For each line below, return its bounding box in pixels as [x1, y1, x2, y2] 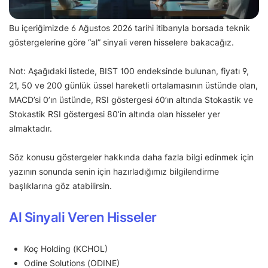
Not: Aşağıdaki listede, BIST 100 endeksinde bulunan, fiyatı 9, [9, 66, 249, 77]
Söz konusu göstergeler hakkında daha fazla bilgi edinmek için [9, 152, 254, 163]
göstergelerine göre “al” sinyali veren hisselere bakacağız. [9, 37, 234, 48]
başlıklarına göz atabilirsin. [9, 181, 114, 191]
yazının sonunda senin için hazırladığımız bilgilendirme [9, 166, 219, 177]
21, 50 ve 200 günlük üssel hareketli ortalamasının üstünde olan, [9, 80, 258, 91]
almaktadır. [9, 123, 52, 134]
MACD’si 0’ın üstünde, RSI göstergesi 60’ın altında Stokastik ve [9, 95, 253, 105]
